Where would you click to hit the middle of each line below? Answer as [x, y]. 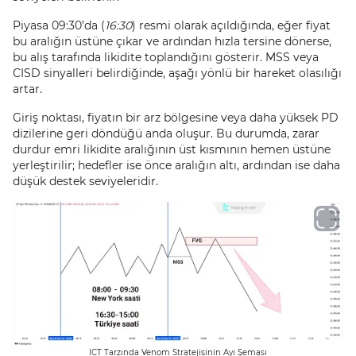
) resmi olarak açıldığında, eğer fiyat [231, 25]
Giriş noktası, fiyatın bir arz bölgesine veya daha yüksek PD [176, 118]
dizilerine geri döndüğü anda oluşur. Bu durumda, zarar [166, 133]
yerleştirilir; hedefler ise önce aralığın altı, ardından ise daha [176, 165]
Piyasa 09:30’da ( [59, 25]
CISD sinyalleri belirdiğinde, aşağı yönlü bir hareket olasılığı [177, 73]
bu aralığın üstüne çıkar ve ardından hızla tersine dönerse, [172, 41]
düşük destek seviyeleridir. [85, 181]
